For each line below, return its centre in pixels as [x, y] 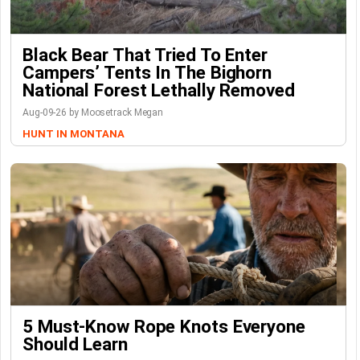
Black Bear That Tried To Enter [145, 55]
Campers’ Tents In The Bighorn [147, 72]
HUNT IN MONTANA [74, 134]
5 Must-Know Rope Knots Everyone [164, 326]
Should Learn [75, 344]
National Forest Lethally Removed [159, 90]
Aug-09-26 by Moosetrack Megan [93, 112]
